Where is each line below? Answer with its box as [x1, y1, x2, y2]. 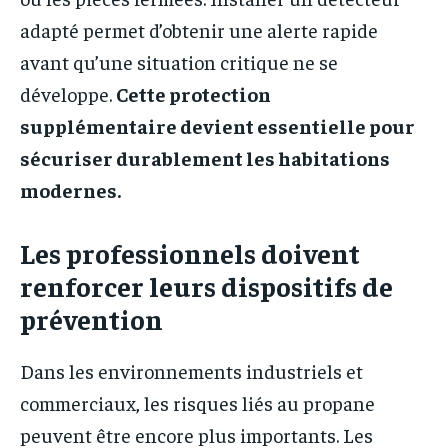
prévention [20, 301, 163, 337]
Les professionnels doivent [20, 235, 360, 271]
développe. [20, 81, 116, 107]
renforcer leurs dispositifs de [20, 268, 393, 304]
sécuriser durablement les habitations [20, 145, 390, 171]
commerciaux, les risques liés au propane [20, 390, 375, 416]
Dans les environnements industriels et [20, 358, 363, 384]
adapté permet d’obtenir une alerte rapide [20, 17, 378, 43]
